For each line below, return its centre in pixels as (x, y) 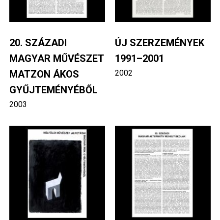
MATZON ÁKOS (44, 74)
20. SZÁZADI (38, 42)
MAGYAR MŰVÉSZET (56, 58)
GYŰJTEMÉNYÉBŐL (53, 90)
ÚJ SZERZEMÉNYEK (160, 42)
